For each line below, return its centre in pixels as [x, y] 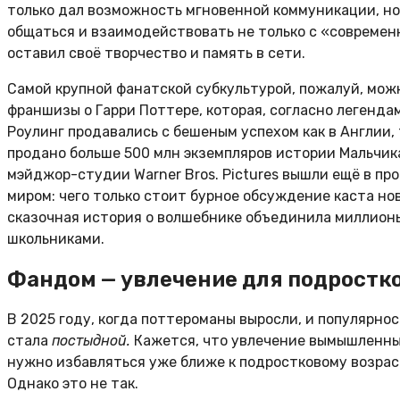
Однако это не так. [73, 383]
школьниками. [56, 238]
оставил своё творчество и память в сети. [156, 53]
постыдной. [91, 340]
